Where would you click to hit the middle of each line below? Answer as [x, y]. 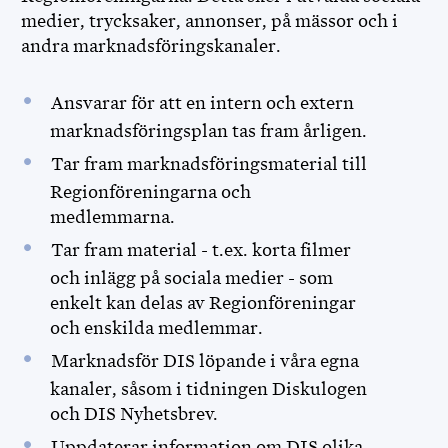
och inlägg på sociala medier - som [191, 278]
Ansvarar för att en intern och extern [202, 103]
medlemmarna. [112, 217]
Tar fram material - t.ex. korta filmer [200, 250]
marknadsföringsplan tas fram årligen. [210, 131]
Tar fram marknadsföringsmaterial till [208, 164]
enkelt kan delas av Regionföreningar [202, 303]
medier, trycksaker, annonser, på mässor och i [209, 21]
